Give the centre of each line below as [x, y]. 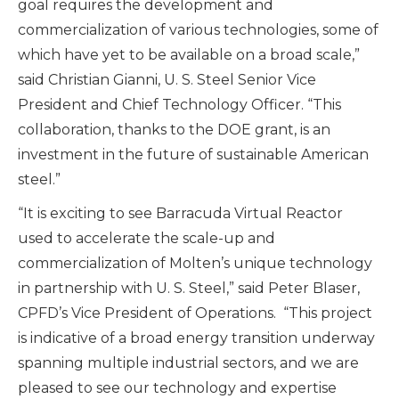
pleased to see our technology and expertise [177, 388]
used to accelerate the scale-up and [147, 239]
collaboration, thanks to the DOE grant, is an [174, 130]
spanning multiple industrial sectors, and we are [188, 363]
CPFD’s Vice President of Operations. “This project [195, 313]
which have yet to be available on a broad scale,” [189, 55]
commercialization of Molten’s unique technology [195, 264]
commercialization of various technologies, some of [198, 30]
